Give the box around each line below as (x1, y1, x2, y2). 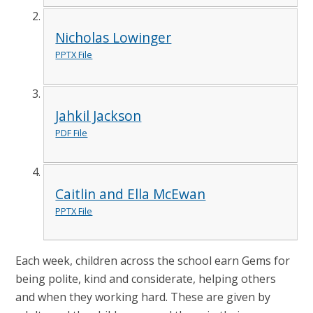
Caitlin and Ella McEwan (55, 184, 206, 203)
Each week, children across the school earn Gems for (15, 253, 291, 269)
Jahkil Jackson (55, 105, 142, 125)
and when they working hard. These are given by (15, 289, 271, 305)
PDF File (55, 126, 88, 139)
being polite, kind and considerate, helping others (15, 271, 277, 287)
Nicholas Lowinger (55, 28, 172, 48)
